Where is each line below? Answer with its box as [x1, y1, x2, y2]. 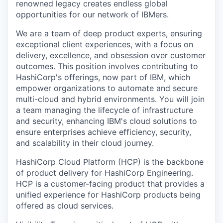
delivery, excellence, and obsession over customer [16, 50, 206, 60]
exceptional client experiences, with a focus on [16, 39, 193, 49]
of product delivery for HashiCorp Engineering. [16, 168, 193, 178]
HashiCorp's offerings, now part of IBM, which [16, 72, 190, 82]
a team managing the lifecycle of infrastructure [16, 105, 193, 115]
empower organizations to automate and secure [16, 83, 198, 93]
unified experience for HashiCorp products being [16, 190, 201, 200]
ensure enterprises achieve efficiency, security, [16, 127, 191, 137]
